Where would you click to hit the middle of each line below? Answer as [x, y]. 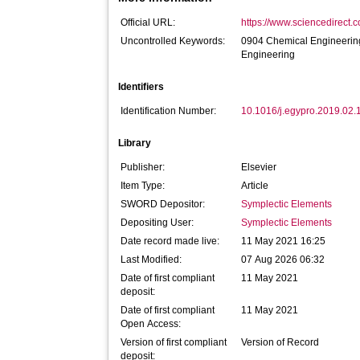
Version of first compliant [174, 342]
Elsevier [259, 167]
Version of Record [280, 342]
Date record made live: [170, 241]
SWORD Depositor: [163, 204]
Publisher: [143, 167]
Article [255, 186]
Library [135, 143]
